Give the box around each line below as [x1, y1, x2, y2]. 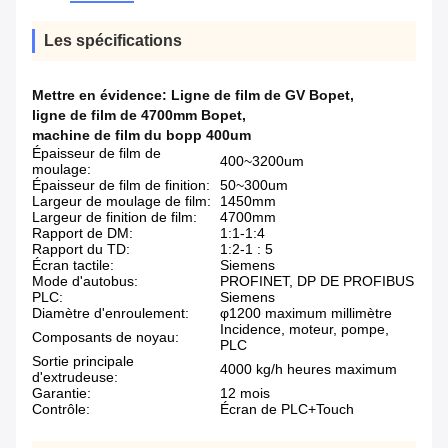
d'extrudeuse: [32, 369, 118, 386]
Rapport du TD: [32, 241, 130, 258]
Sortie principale [32, 353, 134, 370]
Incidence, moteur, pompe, [220, 321, 389, 338]
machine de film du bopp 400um [32, 127, 251, 144]
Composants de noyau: [32, 329, 179, 346]
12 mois [220, 385, 270, 402]
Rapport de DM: [32, 225, 133, 242]
